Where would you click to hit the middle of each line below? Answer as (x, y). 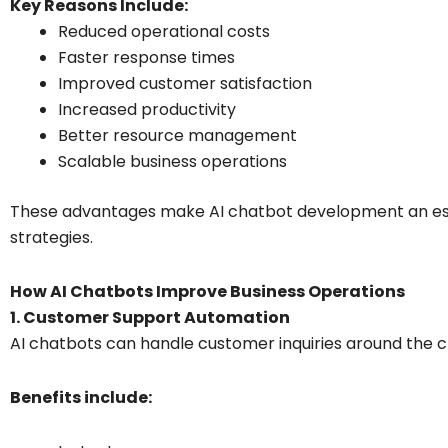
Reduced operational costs (164, 31)
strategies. (51, 237)
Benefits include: (81, 397)
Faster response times (146, 57)
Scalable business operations (172, 161)
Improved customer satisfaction (185, 83)
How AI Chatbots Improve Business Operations (207, 291)
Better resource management (177, 135)
